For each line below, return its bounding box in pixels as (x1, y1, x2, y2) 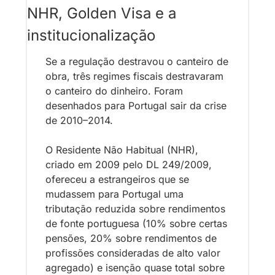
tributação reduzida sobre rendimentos (45, 203, 225, 215)
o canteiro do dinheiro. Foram (45, 85, 183, 98)
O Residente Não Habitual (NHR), (45, 144, 198, 157)
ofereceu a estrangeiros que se (45, 173, 189, 186)
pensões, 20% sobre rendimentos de (45, 232, 217, 245)
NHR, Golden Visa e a (27, 4, 176, 23)
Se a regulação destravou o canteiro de (45, 55, 228, 68)
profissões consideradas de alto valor (45, 247, 220, 260)
